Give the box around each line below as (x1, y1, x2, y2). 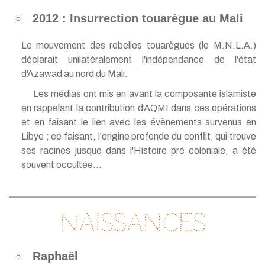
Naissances (59, 208, 206, 237)
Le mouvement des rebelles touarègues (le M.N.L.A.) (21, 40, 256, 50)
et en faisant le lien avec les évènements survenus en (21, 117, 256, 127)
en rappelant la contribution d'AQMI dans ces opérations (21, 102, 256, 113)
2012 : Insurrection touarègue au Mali (32, 11, 243, 25)
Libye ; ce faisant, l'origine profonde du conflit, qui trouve (21, 131, 256, 141)
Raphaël (32, 249, 78, 263)
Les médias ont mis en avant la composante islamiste (33, 88, 256, 99)
